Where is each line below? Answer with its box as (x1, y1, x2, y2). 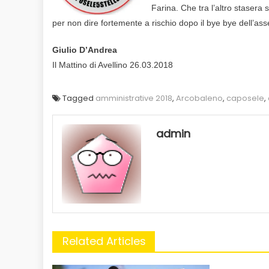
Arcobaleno (176, 92, 223, 104)
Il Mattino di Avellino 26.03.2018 (52, 59, 173, 70)
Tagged (62, 92, 95, 104)
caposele (226, 92, 264, 104)
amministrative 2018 (95, 92, 172, 104)
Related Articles (62, 233, 146, 249)
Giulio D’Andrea (52, 44, 117, 55)
